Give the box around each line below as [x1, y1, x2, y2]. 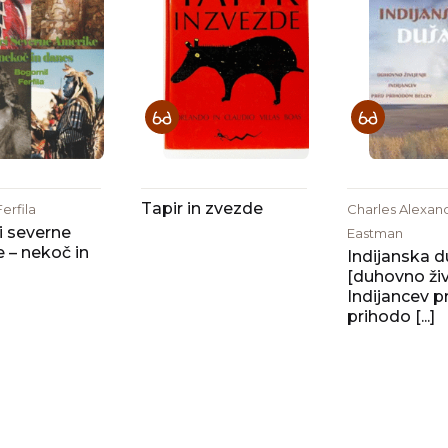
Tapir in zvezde [141, 199, 264, 218]
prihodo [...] [346, 307, 435, 326]
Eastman [346, 225, 403, 241]
